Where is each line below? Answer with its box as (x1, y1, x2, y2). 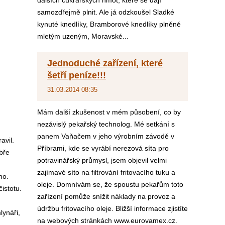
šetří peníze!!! (47, 70, 106, 80)
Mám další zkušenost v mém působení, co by (37, 108, 181, 116)
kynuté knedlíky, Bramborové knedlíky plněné (37, 20, 181, 28)
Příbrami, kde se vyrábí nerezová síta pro (37, 144, 169, 152)
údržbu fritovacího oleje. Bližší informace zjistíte (37, 204, 188, 212)
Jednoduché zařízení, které (47, 58, 163, 68)
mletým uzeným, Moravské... (37, 32, 129, 40)
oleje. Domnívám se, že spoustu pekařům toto (37, 180, 183, 188)
